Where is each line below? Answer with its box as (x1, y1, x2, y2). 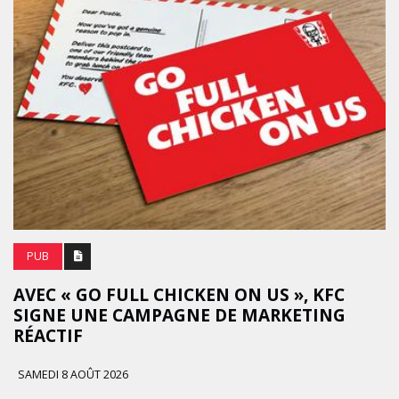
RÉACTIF (13, 324, 83, 347)
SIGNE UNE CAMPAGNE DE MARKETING (13, 304, 346, 327)
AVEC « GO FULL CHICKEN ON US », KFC (13, 283, 345, 306)
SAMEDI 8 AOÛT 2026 (15, 367, 128, 382)
